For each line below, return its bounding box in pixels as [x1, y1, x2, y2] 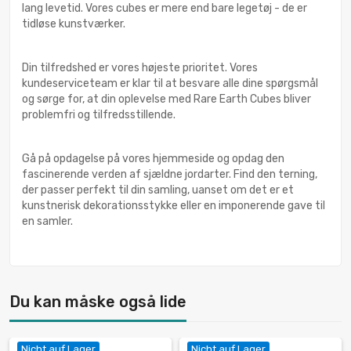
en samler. [22, 215, 73, 229]
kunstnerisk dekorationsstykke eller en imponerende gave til [22, 199, 325, 213]
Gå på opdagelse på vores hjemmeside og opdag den [22, 152, 284, 166]
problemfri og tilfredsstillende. [22, 108, 175, 122]
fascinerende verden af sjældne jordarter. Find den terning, [22, 168, 317, 182]
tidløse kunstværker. [22, 17, 125, 31]
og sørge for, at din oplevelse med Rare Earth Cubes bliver [22, 92, 311, 107]
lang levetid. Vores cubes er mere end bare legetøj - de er [22, 2, 307, 16]
